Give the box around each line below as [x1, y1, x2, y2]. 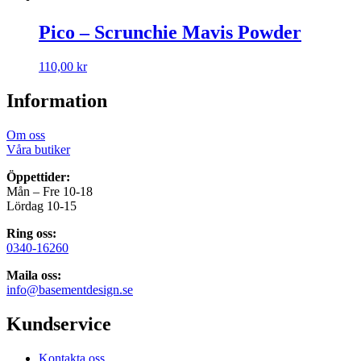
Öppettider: [6, 169, 70, 184]
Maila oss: [6, 268, 61, 282]
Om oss [6, 127, 45, 142]
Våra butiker [6, 142, 70, 156]
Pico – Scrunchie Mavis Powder [39, 22, 301, 44]
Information [6, 89, 107, 111]
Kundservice [6, 313, 111, 334]
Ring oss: [6, 226, 56, 240]
